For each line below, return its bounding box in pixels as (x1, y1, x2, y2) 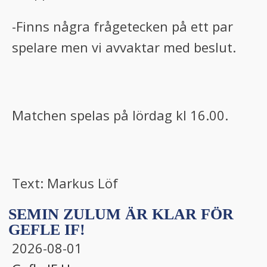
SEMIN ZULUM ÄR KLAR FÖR (8, 206, 234, 223)
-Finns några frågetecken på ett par (12, 17, 233, 35)
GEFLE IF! (8, 221, 85, 238)
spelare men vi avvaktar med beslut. (12, 38, 236, 56)
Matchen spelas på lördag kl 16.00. (12, 106, 228, 124)
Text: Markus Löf (12, 174, 118, 192)
